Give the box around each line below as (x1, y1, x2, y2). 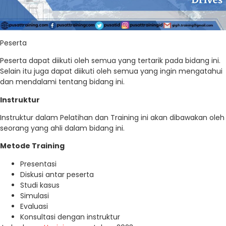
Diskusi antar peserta (20, 169, 94, 180)
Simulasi (20, 190, 49, 201)
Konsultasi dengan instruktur (20, 211, 120, 222)
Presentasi (20, 158, 56, 169)
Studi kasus (20, 180, 60, 190)
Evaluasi (20, 201, 48, 211)
